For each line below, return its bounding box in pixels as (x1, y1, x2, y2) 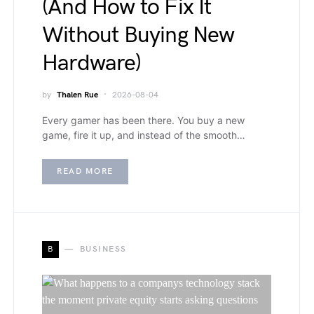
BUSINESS (79, 243, 127, 254)
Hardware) (42, 49, 141, 77)
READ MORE (57, 165, 114, 177)
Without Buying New (42, 21, 235, 49)
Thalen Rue (57, 89, 98, 100)
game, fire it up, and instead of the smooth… (42, 128, 245, 141)
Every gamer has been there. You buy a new (42, 114, 245, 126)
